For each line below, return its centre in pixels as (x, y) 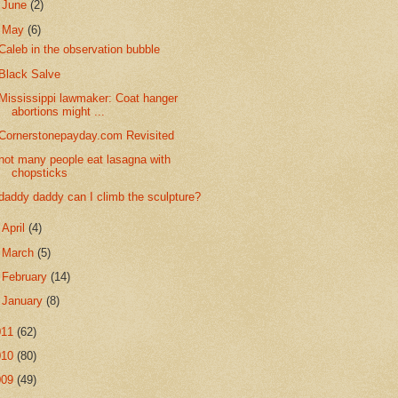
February (27, 276)
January (24, 301)
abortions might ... (59, 111)
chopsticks (40, 173)
